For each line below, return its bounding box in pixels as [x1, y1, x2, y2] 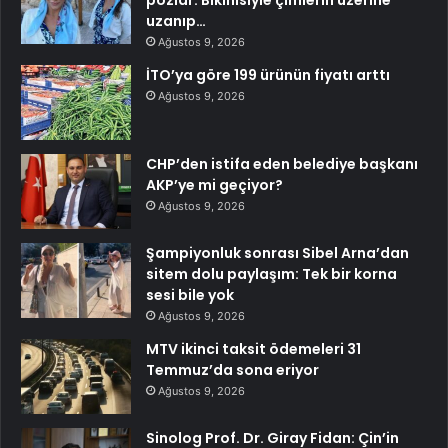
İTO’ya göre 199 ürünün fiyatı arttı [146, 64, 390, 85]
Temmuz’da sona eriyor [146, 359, 319, 380]
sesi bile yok [146, 284, 234, 305]
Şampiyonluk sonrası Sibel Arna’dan [146, 242, 409, 263]
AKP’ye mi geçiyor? [146, 174, 283, 195]
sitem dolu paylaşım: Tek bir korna [146, 263, 397, 284]
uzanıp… [146, 10, 206, 31]
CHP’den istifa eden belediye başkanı [146, 153, 418, 174]
